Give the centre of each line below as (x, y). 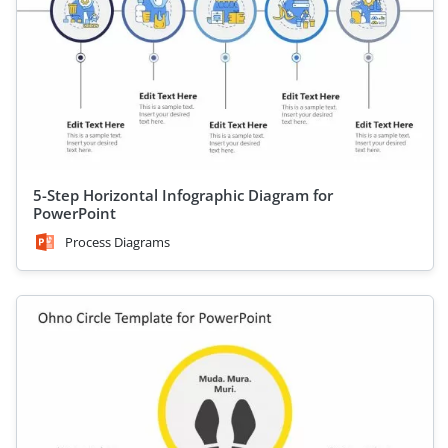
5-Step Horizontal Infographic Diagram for (183, 195)
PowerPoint (74, 213)
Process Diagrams (117, 242)
